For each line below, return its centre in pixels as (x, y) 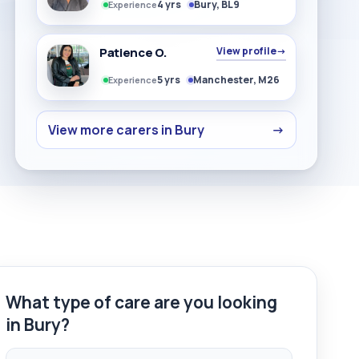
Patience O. (133, 52)
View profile (246, 51)
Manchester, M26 (236, 80)
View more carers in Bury (126, 130)
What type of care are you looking (141, 302)
